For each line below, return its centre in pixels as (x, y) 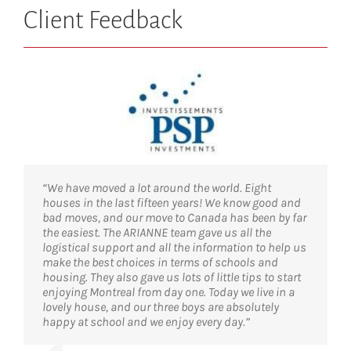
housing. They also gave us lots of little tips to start (172, 277)
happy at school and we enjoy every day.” (146, 322)
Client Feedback (103, 21)
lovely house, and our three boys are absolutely (161, 307)
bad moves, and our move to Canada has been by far (174, 218)
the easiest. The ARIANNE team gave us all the (157, 233)
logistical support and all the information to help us (174, 248)
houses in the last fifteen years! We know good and (172, 203)
